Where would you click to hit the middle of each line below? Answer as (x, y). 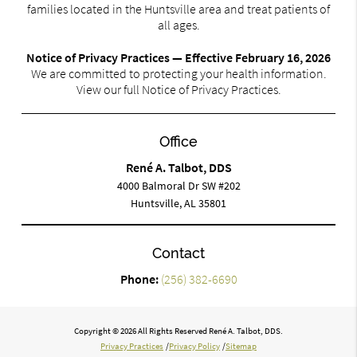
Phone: (140, 279)
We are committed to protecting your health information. (178, 74)
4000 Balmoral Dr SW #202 (178, 186)
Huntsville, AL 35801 (178, 204)
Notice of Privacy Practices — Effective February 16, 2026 (178, 58)
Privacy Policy (194, 346)
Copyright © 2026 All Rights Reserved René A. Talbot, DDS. (178, 331)
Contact (178, 253)
